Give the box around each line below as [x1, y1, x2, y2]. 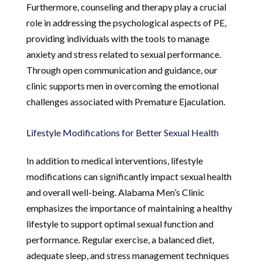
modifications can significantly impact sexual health [26, 170, 232, 182]
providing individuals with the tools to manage [26, 32, 209, 44]
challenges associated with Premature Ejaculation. [26, 95, 225, 107]
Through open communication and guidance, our [26, 64, 218, 75]
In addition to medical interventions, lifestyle [26, 154, 203, 166]
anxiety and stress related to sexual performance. [26, 48, 221, 60]
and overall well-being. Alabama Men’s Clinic [26, 186, 205, 198]
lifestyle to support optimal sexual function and [26, 218, 213, 229]
